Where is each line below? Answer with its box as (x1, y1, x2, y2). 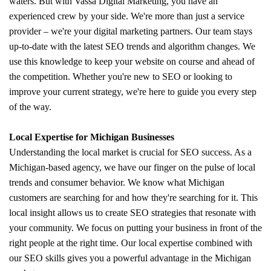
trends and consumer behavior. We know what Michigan (9, 177, 224, 188)
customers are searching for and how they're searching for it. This (9, 192, 258, 203)
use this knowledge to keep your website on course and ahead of (9, 56, 255, 67)
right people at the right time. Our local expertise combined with (9, 237, 252, 248)
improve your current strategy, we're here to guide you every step (9, 86, 256, 97)
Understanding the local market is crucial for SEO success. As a (9, 146, 252, 157)
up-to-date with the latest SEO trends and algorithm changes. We (9, 41, 255, 51)
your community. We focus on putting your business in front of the (9, 222, 262, 233)
